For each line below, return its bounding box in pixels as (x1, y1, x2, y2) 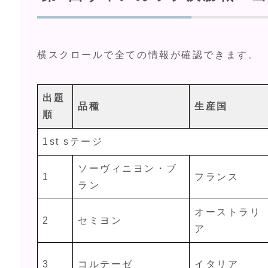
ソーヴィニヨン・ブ (78, 163, 178, 174)
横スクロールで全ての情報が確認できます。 (37, 50, 260, 60)
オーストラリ (194, 207, 261, 218)
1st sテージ (42, 136, 103, 147)
